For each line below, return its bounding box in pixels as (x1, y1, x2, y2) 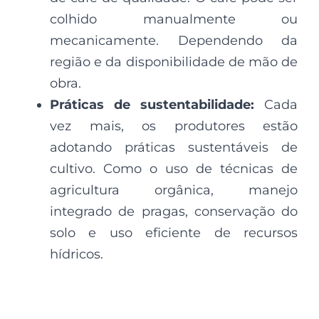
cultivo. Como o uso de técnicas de (50, 160, 298, 177)
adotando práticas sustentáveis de (50, 139, 298, 155)
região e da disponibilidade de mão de (50, 53, 298, 70)
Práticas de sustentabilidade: (50, 96, 264, 113)
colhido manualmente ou (50, 11, 298, 27)
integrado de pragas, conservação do (50, 203, 298, 219)
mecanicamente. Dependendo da (50, 32, 298, 48)
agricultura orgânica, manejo (50, 182, 298, 198)
